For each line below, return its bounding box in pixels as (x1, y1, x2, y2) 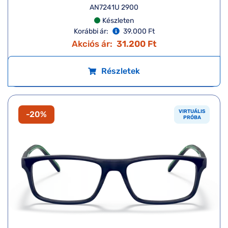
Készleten (102, 16, 134, 25)
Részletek (101, 66, 140, 76)
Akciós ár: (71, 38, 112, 49)
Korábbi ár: (73, 26, 108, 36)
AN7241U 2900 (90, 3, 138, 12)
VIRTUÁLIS (179, 108, 206, 115)
